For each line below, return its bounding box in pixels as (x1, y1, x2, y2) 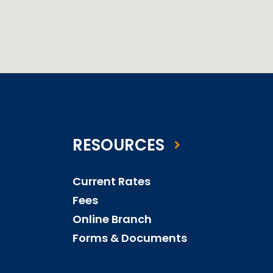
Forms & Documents (73, 230, 188, 246)
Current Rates (73, 173, 151, 189)
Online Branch (73, 211, 152, 227)
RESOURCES (73, 133, 165, 156)
